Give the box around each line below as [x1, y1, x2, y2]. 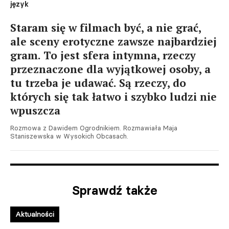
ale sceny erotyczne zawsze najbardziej [10, 34, 217, 49]
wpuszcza [10, 103, 60, 118]
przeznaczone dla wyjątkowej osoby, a [10, 62, 211, 76]
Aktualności [15, 210, 54, 219]
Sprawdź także [72, 183, 157, 198]
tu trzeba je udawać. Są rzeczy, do [10, 76, 186, 90]
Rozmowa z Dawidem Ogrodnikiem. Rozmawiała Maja [10, 124, 177, 132]
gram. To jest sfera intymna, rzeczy [10, 48, 196, 62]
